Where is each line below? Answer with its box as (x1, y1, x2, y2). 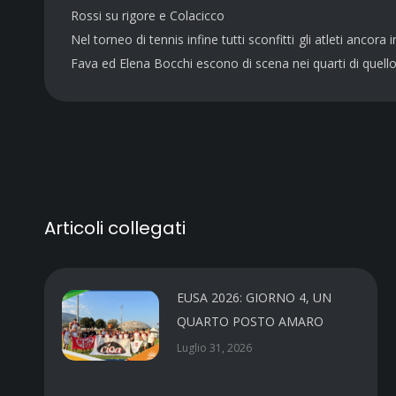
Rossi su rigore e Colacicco (71, 6, 225, 24)
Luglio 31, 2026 (177, 339, 252, 355)
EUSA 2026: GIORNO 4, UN (177, 288, 331, 306)
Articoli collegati (44, 215, 186, 240)
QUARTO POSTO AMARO (177, 312, 324, 330)
